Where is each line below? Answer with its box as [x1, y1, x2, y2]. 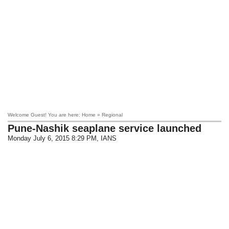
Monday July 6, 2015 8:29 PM [8, 134, 97, 142]
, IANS [97, 134, 117, 142]
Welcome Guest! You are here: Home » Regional [8, 112, 123, 118]
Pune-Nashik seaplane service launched [8, 123, 202, 134]
